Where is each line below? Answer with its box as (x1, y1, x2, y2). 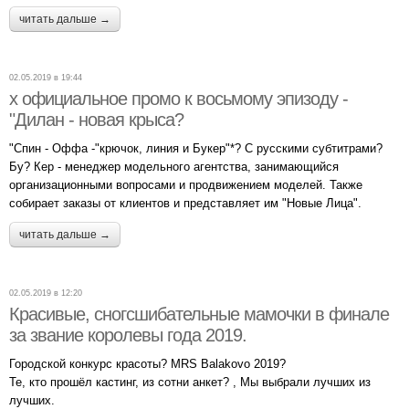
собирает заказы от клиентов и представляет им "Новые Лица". (9, 195, 362, 210)
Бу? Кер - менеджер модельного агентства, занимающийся (9, 159, 339, 173)
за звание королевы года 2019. (9, 324, 246, 345)
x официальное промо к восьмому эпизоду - (9, 88, 348, 109)
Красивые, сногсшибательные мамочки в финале (9, 303, 389, 324)
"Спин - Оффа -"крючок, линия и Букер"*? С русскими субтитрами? (9, 141, 383, 155)
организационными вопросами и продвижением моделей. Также (9, 177, 362, 192)
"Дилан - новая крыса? (9, 109, 184, 130)
